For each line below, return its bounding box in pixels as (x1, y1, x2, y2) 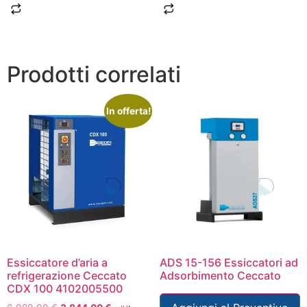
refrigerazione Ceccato (7, 268, 127, 282)
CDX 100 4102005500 (7, 281, 123, 295)
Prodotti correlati (7, 61, 181, 88)
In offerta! (106, 106, 151, 117)
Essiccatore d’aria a (7, 255, 108, 269)
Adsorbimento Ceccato (159, 268, 281, 282)
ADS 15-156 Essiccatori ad (159, 255, 298, 269)
